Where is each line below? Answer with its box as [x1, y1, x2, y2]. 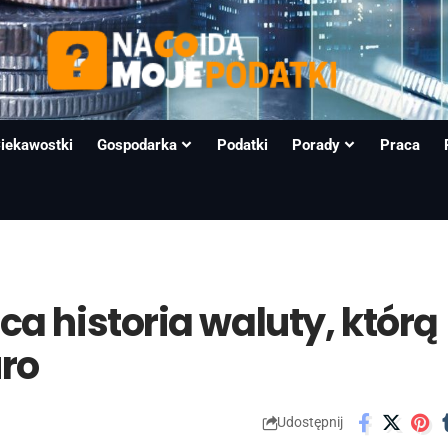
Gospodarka [97, 136, 178, 154]
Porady [292, 136, 341, 154]
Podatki [217, 136, 269, 154]
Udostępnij [276, 414, 343, 432]
